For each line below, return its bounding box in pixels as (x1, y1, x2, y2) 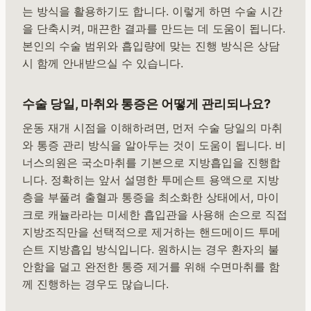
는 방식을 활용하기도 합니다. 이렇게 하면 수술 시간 (22, 3, 283, 18)
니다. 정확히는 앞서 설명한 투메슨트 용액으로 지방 (22, 172, 279, 187)
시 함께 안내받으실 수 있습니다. (22, 56, 183, 70)
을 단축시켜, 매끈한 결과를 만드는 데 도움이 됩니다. (22, 21, 285, 35)
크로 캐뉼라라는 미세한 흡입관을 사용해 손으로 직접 (22, 207, 287, 221)
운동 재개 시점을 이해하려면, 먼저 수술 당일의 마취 (22, 120, 283, 135)
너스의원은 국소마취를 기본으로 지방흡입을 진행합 (22, 155, 280, 169)
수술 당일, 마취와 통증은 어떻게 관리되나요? (22, 96, 271, 111)
